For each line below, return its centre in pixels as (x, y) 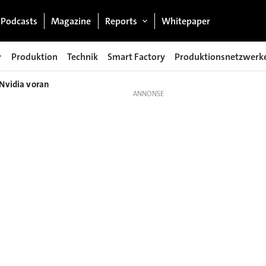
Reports (121, 21)
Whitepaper (186, 21)
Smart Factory (136, 56)
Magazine (71, 21)
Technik (83, 56)
